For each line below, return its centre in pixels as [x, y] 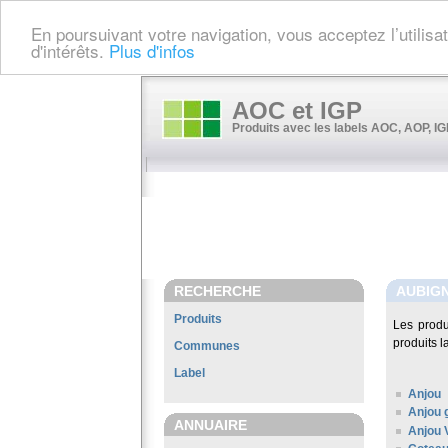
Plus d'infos [152, 50]
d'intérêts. [70, 50]
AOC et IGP [297, 110]
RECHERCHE [217, 291]
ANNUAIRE [210, 425]
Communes [207, 346]
